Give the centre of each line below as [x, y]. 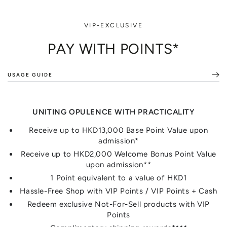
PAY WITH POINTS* [113, 49]
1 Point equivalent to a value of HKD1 [119, 178]
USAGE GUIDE [30, 74]
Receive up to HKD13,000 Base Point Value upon [119, 130]
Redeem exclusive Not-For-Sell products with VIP [119, 204]
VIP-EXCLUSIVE [113, 26]
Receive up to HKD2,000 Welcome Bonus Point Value [119, 154]
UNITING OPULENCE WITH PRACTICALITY [113, 112]
